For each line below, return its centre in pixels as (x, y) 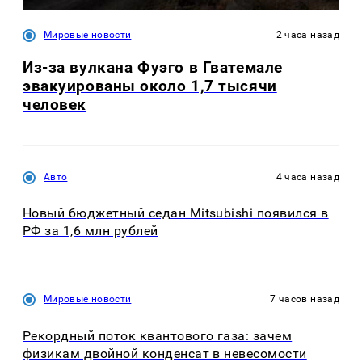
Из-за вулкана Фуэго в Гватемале (153, 67)
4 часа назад (307, 177)
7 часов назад (305, 299)
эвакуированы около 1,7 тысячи (150, 86)
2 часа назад (307, 35)
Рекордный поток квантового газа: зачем (158, 335)
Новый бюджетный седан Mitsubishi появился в (176, 213)
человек (55, 104)
